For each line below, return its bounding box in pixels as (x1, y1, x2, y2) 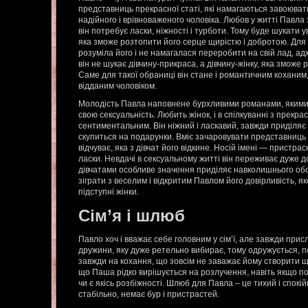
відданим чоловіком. (78, 81, 157, 91)
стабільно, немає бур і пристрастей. (78, 289, 219, 299)
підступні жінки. (78, 187, 139, 197)
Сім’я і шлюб (78, 206, 185, 225)
